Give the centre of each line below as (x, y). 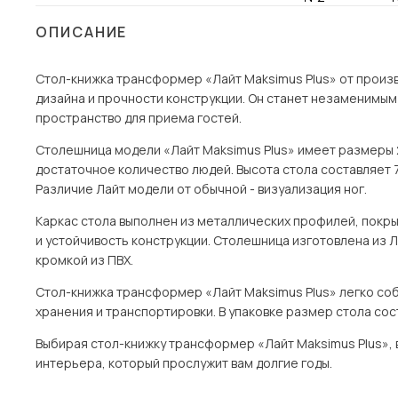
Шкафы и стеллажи (116, 52)
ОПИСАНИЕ (82, 32)
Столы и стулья (106, 23)
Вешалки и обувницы (121, 108)
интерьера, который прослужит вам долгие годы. (184, 363)
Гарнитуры (90, 137)
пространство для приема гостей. (139, 118)
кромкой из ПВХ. (84, 260)
